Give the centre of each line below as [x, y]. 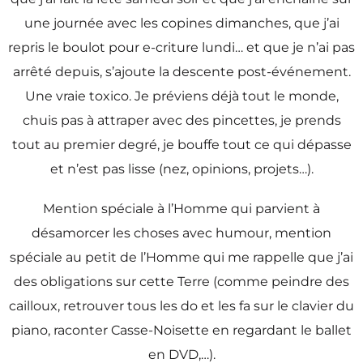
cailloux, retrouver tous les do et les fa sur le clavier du [181, 305]
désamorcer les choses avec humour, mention [181, 233]
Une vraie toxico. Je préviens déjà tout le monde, [181, 96]
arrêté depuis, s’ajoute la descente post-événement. [181, 71]
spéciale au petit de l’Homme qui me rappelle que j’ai [181, 257]
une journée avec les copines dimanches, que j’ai [181, 23]
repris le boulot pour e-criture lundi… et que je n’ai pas [181, 47]
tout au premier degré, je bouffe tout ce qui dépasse [181, 144]
